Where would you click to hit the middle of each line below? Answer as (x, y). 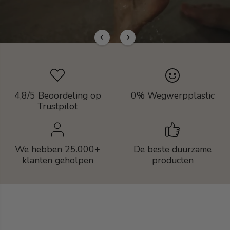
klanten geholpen (57, 160)
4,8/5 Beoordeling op (57, 95)
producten (172, 160)
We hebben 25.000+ (57, 149)
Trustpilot (57, 106)
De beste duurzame (172, 149)
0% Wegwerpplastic (172, 95)
